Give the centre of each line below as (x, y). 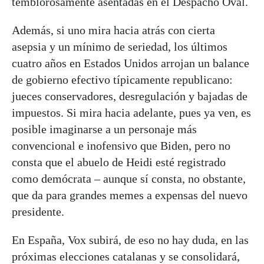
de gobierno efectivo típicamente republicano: (122, 80)
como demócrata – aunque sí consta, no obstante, (129, 179)
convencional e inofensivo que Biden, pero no (121, 146)
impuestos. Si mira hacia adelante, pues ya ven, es (131, 113)
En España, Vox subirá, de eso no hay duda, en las (130, 240)
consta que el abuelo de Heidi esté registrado (119, 162)
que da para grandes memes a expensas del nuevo (130, 195)
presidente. (38, 212)
